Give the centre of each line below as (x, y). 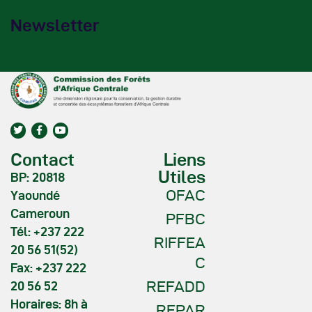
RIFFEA (180, 243)
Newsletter (55, 25)
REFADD (176, 287)
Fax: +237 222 (48, 268)
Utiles (182, 178)
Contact (42, 160)
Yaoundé (35, 196)
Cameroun (40, 214)
